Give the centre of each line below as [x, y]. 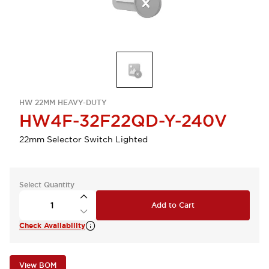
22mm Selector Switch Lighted [83, 139]
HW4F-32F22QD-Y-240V [123, 121]
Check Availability [52, 226]
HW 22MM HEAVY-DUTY [63, 103]
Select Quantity [47, 185]
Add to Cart [173, 205]
